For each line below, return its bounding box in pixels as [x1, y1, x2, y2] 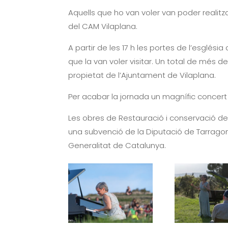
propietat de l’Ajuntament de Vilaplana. [68, 83, 216, 94]
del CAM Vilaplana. [68, 34, 138, 45]
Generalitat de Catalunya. [68, 153, 166, 164]
